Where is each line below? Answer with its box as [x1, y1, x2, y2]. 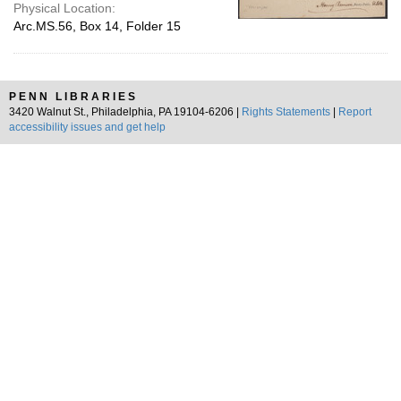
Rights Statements [242, 106, 330, 118]
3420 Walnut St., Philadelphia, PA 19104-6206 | [9, 106, 242, 118]
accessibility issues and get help [9, 121, 166, 133]
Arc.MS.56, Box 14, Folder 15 [13, 19, 181, 33]
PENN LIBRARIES [9, 90, 138, 103]
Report [338, 106, 371, 118]
